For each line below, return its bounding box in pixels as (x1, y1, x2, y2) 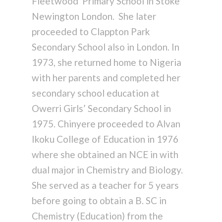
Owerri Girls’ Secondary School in (31, 103, 171, 114)
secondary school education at (31, 87, 160, 99)
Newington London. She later (31, 10, 156, 22)
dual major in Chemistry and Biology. (31, 164, 183, 176)
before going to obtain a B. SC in (31, 195, 166, 207)
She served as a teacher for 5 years (31, 179, 179, 191)
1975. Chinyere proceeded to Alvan (31, 118, 180, 130)
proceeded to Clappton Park (31, 26, 150, 38)
